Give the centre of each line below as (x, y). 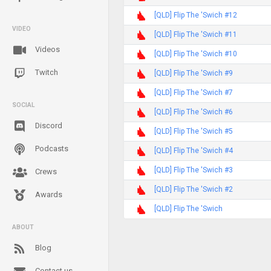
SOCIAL (23, 105)
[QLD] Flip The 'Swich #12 (196, 15)
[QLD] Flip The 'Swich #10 (196, 54)
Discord (48, 126)
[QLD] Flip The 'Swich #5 (194, 131)
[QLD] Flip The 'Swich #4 (194, 150)
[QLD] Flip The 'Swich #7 (194, 92)
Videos (47, 49)
